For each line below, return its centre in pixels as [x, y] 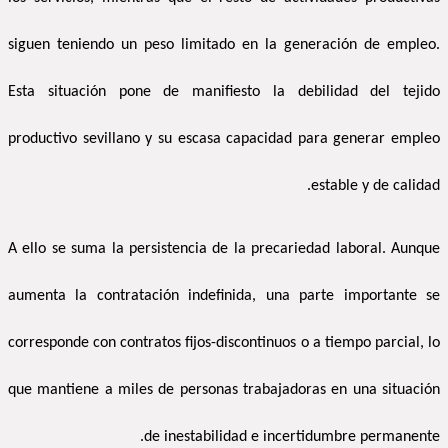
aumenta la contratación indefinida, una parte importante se [224, 296]
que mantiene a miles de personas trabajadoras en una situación [224, 390]
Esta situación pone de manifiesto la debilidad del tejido [224, 92]
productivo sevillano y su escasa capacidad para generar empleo [224, 139]
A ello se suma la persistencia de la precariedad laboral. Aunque [224, 249]
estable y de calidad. [375, 186]
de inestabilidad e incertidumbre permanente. [292, 437]
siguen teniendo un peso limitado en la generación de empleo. [224, 45]
